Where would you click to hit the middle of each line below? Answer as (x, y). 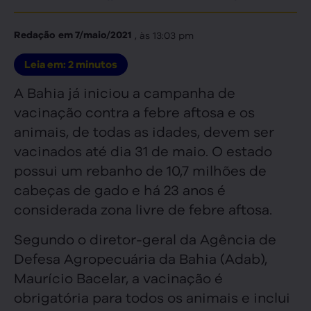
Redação (34, 35)
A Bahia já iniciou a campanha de (125, 92)
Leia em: (46, 65)
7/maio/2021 (102, 35)
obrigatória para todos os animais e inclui (152, 296)
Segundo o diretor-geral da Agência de (145, 238)
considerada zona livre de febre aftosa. (143, 209)
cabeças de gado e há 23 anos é (120, 190)
